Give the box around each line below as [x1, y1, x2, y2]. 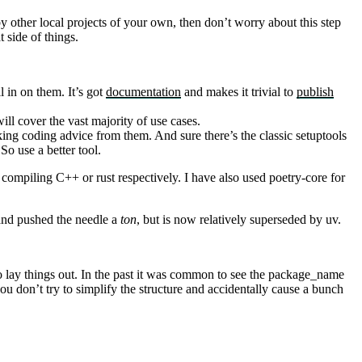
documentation [106, 85, 181, 99]
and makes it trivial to [181, 85, 297, 99]
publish [297, 85, 334, 99]
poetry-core [269, 170, 327, 185]
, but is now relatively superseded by [137, 213, 326, 227]
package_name [268, 267, 344, 282]
